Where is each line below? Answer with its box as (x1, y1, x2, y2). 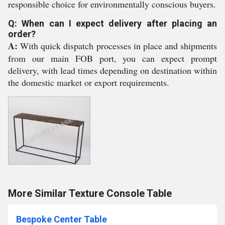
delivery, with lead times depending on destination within (8, 64, 217, 76)
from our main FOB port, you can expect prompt (8, 52, 217, 64)
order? (8, 29, 36, 39)
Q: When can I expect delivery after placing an (8, 18, 217, 29)
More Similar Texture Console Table (8, 187, 172, 199)
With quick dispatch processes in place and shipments (18, 40, 217, 52)
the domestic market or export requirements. (8, 76, 169, 88)
